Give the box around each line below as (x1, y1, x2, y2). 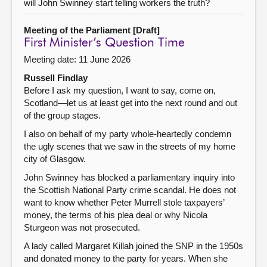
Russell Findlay (24, 72, 88, 83)
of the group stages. (24, 110, 101, 120)
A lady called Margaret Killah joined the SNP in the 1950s (24, 240, 243, 251)
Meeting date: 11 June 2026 (24, 54, 131, 64)
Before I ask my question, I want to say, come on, (24, 85, 216, 95)
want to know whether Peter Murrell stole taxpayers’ (24, 197, 224, 207)
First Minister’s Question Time (24, 36, 185, 49)
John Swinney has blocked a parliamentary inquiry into (24, 172, 235, 182)
